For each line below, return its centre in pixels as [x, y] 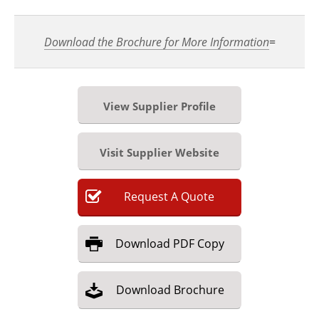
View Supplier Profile [159, 106]
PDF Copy [199, 243]
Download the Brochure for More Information [156, 42]
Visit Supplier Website [159, 153]
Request [146, 197]
